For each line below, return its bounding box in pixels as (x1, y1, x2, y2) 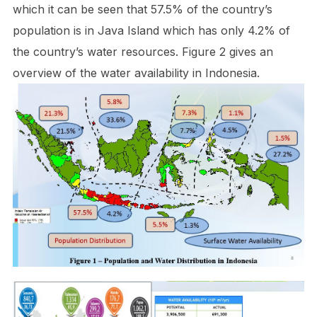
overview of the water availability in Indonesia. (12, 65, 260, 80)
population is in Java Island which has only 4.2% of (12, 23, 290, 38)
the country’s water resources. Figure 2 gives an (12, 44, 273, 59)
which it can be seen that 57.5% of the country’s (12, 1, 272, 16)
